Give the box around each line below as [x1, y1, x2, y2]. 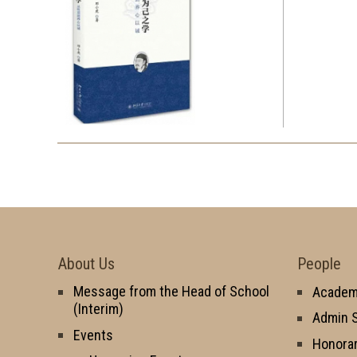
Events [73, 326, 113, 343]
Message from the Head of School [73, 282, 269, 300]
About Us [58, 253, 115, 273]
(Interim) [73, 300, 124, 317]
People [297, 253, 341, 273]
